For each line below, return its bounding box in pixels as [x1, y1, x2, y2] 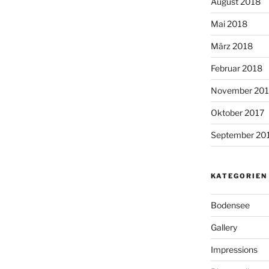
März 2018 [210, 40, 253, 51]
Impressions [210, 244, 258, 255]
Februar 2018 [210, 62, 262, 73]
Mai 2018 [210, 18, 247, 29]
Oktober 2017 [210, 107, 264, 118]
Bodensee [210, 199, 250, 210]
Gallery [210, 222, 237, 232]
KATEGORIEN [210, 171, 267, 180]
